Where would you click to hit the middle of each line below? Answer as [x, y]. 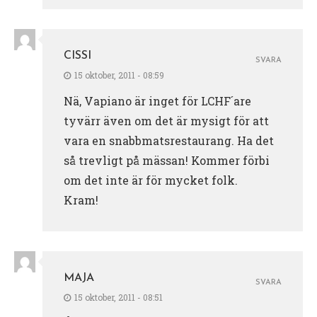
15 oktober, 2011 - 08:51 [119, 297]
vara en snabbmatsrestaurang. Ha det [169, 140]
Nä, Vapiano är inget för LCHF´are [157, 100]
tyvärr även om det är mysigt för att [166, 120]
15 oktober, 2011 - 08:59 [119, 75]
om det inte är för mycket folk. [151, 180]
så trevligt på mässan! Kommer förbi [167, 160]
